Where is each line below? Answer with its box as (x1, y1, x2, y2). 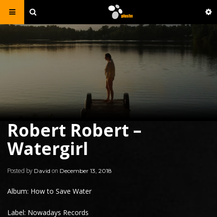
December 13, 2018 (60, 167, 112, 174)
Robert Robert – (7, 119, 141, 141)
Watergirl (7, 137, 88, 160)
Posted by (7, 167, 34, 175)
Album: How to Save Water (7, 186, 92, 196)
